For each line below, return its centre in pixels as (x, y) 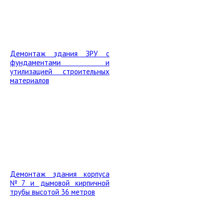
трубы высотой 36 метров (53, 192)
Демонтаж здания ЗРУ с (60, 54)
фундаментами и (60, 62)
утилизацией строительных (60, 71)
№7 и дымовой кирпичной (60, 183)
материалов (30, 80)
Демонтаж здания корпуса (60, 174)
